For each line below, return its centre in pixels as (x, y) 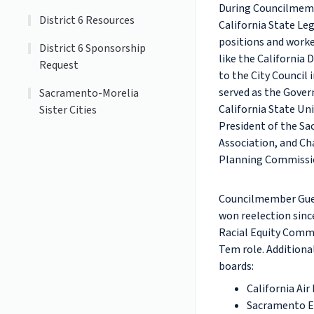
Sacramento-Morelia (89, 93)
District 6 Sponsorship (93, 48)
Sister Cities (68, 110)
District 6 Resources (87, 20)
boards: (236, 266)
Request (59, 65)
